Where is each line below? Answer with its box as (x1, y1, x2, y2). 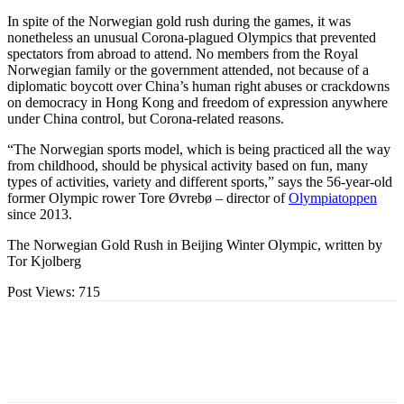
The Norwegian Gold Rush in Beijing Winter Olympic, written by (7, 236, 382, 252)
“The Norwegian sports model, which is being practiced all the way (7, 141, 390, 157)
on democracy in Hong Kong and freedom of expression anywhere (7, 94, 388, 110)
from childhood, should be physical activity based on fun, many (7, 157, 368, 173)
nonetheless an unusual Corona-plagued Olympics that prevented (7, 29, 376, 45)
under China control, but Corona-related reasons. (7, 110, 284, 126)
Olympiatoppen (289, 189, 377, 206)
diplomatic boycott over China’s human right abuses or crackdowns (7, 78, 390, 94)
